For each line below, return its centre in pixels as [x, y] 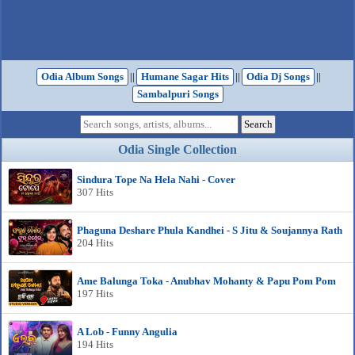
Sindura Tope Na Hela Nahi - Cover [156, 179]
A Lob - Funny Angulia [127, 332]
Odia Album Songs [82, 76]
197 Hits [95, 294]
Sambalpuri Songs [177, 94]
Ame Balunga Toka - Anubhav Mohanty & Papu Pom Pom [206, 281]
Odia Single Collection [177, 149]
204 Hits [95, 243]
